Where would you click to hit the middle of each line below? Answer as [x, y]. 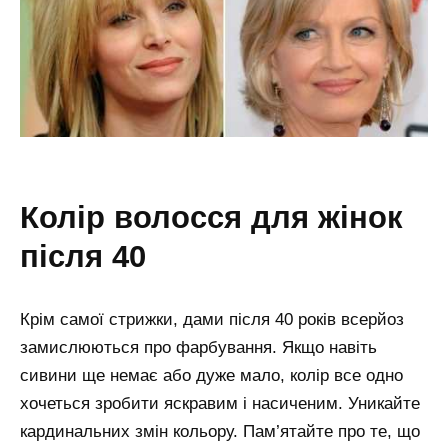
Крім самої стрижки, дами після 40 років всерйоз [212, 320]
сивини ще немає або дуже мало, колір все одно [211, 376]
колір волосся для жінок [29, 216]
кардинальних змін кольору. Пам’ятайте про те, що [220, 432]
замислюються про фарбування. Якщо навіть [198, 348]
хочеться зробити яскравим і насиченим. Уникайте [220, 404]
